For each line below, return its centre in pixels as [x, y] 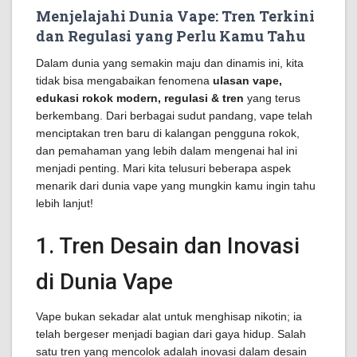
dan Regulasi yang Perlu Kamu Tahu [171, 36]
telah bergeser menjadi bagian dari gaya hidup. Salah [171, 334]
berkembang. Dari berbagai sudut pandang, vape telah [174, 116]
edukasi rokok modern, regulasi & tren [140, 98]
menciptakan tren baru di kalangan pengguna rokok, [168, 133]
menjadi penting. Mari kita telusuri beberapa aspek [163, 168]
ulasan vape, [247, 80]
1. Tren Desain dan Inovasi [168, 246]
